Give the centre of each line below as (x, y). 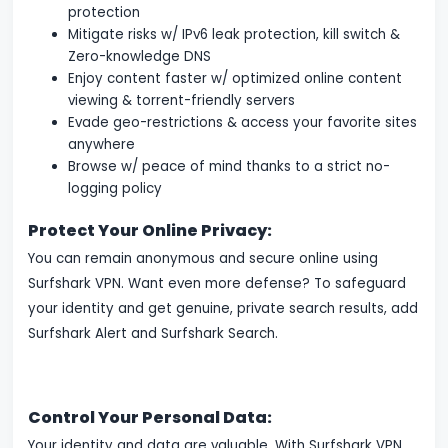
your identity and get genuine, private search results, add (223, 309)
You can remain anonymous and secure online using (203, 259)
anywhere (102, 145)
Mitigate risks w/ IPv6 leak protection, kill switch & (234, 35)
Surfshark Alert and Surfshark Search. (153, 334)
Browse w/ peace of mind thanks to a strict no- (229, 167)
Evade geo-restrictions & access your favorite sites (243, 123)
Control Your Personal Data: (150, 418)
